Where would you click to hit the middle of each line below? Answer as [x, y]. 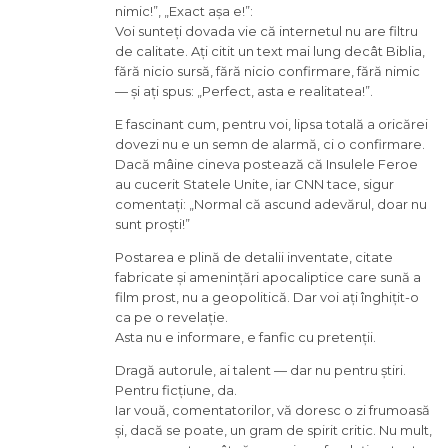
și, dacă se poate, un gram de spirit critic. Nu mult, [273, 429]
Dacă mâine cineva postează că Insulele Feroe [266, 163]
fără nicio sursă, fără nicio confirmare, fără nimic [267, 70]
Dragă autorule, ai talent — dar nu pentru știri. [260, 369]
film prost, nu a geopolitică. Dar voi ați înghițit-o [267, 296]
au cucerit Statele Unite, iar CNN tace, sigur [254, 183]
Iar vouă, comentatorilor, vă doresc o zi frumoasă [272, 409]
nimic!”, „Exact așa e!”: [184, 10]
